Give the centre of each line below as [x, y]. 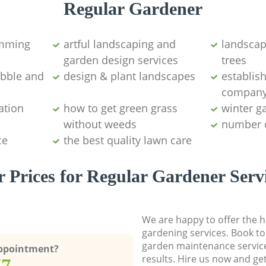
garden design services [121, 60]
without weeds [100, 124]
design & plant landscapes [129, 76]
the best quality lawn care [127, 140]
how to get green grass [120, 108]
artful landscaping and [119, 44]
